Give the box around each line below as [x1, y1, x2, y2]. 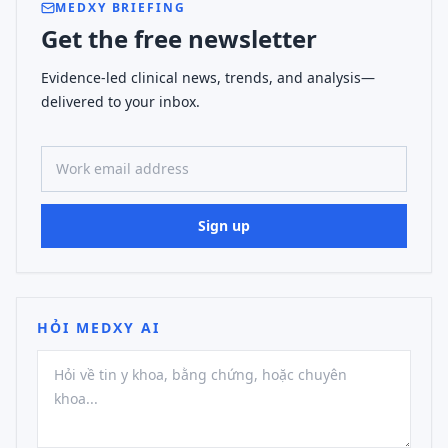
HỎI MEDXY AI [37, 318, 160, 337]
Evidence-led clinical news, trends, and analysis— [41, 68, 375, 87]
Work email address [40, 134, 191, 156]
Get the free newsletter [41, 22, 317, 55]
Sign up [198, 216, 250, 235]
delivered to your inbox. [41, 92, 200, 111]
